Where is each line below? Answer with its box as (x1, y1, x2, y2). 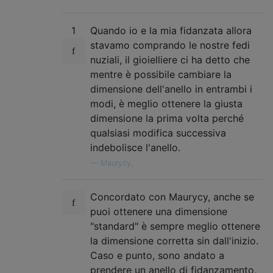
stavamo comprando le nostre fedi (90, 38, 250, 51)
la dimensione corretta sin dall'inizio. (90, 234, 258, 247)
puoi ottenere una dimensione (90, 205, 227, 218)
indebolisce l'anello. (90, 141, 180, 154)
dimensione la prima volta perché (90, 112, 244, 124)
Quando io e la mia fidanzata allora (90, 24, 252, 37)
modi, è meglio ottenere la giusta (90, 97, 243, 110)
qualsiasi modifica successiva (90, 126, 226, 139)
